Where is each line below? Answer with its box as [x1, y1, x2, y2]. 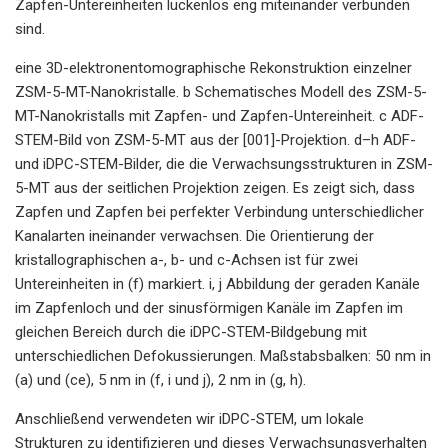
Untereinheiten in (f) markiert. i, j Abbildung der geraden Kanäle [15, 274, 420, 293]
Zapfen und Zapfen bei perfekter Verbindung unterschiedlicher [15, 202, 424, 221]
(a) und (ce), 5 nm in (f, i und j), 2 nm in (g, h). [15, 370, 306, 389]
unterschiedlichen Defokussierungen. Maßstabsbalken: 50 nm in [15, 346, 431, 365]
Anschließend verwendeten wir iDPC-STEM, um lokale [15, 409, 364, 428]
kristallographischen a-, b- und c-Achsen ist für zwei [15, 250, 358, 269]
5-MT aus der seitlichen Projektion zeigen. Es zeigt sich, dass [15, 178, 415, 197]
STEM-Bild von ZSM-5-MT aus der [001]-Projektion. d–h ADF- [15, 130, 416, 149]
